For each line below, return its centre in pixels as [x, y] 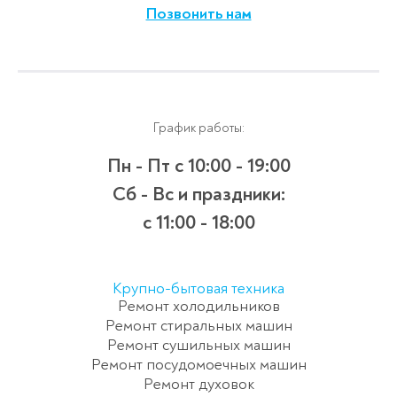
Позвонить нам [198, 13]
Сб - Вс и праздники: [198, 194]
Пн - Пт [140, 165]
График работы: [198, 128]
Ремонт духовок [198, 384]
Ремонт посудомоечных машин [198, 364]
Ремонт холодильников [198, 306]
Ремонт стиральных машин [198, 325]
